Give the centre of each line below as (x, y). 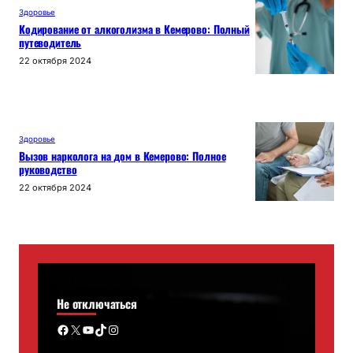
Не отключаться (97, 304)
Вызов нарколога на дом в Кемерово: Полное (123, 156)
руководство (48, 170)
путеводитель (50, 43)
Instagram (112, 329)
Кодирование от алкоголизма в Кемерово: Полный (134, 30)
